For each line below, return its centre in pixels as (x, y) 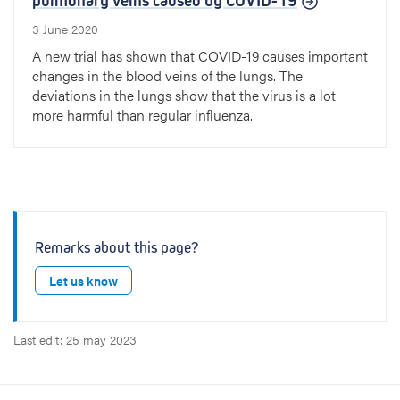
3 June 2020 (65, 28)
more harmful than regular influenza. (142, 114)
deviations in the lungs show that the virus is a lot (184, 95)
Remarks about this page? (117, 247)
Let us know (83, 280)
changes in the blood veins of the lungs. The (167, 75)
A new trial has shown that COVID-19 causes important (200, 55)
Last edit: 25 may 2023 (75, 339)
